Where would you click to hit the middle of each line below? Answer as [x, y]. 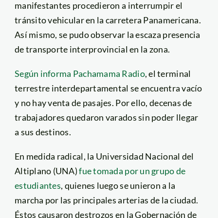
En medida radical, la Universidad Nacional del [104, 156]
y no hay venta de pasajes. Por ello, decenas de [103, 102]
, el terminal [168, 73]
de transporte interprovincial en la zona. [92, 49]
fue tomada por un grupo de [132, 171]
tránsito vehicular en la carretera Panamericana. [108, 20]
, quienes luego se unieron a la [118, 185]
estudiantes [37, 185]
